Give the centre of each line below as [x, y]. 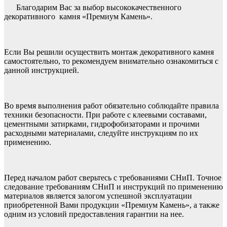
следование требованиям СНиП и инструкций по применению [113, 186]
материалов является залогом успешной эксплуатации [98, 196]
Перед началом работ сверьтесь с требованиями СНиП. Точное [113, 177]
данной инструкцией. [42, 70]
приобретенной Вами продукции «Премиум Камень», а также [112, 205]
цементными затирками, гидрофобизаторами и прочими [102, 124]
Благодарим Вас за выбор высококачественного [99, 7]
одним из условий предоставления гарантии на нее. [94, 214]
